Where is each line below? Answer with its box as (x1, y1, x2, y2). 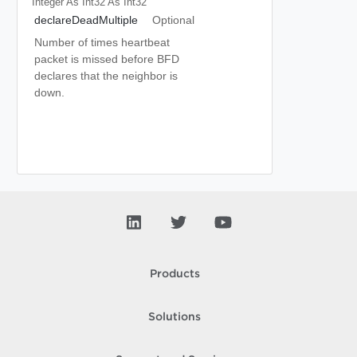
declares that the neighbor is (34, 69, 178, 82)
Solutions (148, 312, 201, 322)
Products (149, 269, 200, 279)
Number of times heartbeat (34, 36, 170, 49)
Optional (151, 14, 194, 26)
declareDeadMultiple (34, 14, 138, 26)
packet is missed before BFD (34, 53, 179, 65)
